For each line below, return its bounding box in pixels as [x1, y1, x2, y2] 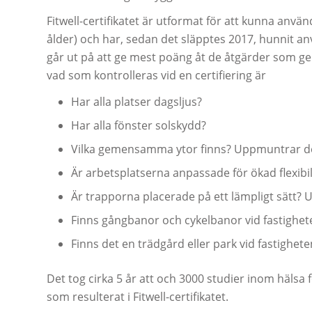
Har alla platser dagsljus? [71, 94, 202, 110]
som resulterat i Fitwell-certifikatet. [47, 289, 228, 305]
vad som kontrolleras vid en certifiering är [47, 68, 266, 84]
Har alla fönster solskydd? [71, 118, 206, 134]
